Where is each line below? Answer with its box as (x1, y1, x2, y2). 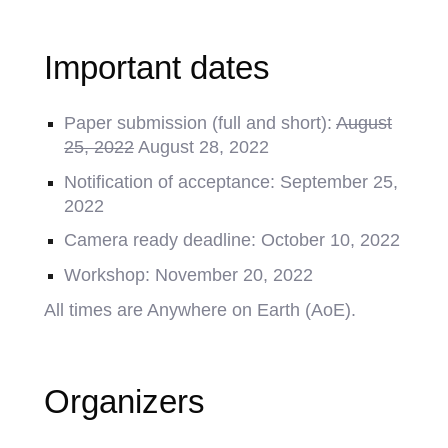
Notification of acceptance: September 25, (64, 171, 399, 192)
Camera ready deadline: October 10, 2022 (64, 230, 401, 251)
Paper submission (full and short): (64, 113, 337, 133)
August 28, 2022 (134, 137, 270, 157)
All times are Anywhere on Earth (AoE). (44, 299, 357, 320)
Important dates (44, 49, 271, 86)
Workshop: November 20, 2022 (64, 264, 314, 285)
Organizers (44, 382, 206, 420)
